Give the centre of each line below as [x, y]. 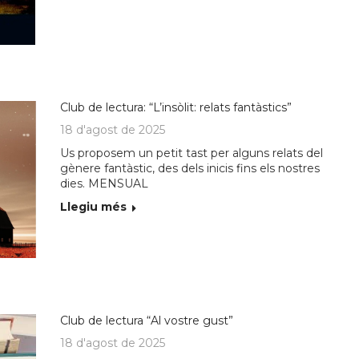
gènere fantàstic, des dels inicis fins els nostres [190, 168]
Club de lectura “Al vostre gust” [147, 320]
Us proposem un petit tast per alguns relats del [192, 153]
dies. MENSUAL [105, 184]
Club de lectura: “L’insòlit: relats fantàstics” [176, 107]
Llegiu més [94, 207]
